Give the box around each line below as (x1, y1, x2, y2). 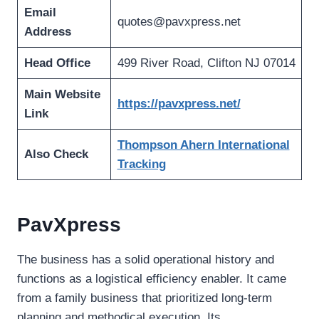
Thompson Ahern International (117, 138, 290, 152)
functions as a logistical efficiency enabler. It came (17, 272, 286, 286)
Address (23, 25, 71, 39)
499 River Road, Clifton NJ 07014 (117, 56, 296, 70)
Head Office (23, 56, 90, 70)
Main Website (23, 88, 100, 102)
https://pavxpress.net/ (117, 97, 241, 111)
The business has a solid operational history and (17, 253, 274, 267)
